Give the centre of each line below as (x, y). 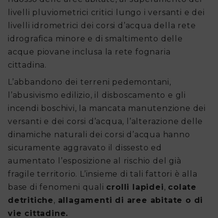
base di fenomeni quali (57, 187)
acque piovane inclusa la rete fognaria (89, 52)
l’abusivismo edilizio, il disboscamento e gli (97, 95)
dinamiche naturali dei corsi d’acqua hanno (99, 135)
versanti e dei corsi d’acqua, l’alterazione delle (106, 122)
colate (182, 187)
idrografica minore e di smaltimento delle (95, 39)
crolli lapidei (135, 187)
